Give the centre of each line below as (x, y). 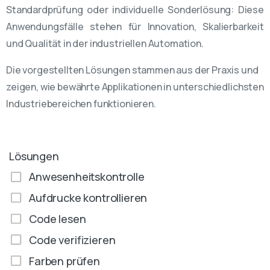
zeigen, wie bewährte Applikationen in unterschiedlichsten (135, 87)
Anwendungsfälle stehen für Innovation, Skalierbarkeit (135, 27)
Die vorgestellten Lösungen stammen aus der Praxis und (132, 70)
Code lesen (58, 218)
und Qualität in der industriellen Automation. (105, 43)
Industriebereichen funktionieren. (81, 104)
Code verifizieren (72, 240)
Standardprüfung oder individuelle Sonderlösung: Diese (135, 10)
